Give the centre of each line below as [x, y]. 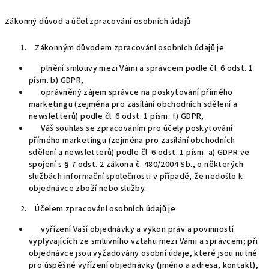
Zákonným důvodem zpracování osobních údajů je [128, 48]
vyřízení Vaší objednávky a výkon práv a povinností [131, 229]
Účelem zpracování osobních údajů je [102, 209]
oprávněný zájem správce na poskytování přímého [131, 92]
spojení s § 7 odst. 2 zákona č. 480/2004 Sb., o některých [136, 165]
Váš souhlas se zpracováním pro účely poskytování [131, 128]
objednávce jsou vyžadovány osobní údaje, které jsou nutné [143, 253]
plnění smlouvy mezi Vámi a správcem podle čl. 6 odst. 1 [141, 68]
